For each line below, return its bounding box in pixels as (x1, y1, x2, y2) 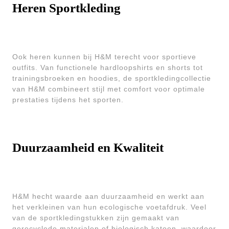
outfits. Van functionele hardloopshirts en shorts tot (12, 63, 203, 72)
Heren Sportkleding (12, 1, 121, 15)
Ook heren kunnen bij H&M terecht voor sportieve (12, 53, 196, 61)
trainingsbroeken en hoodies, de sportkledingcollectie (12, 74, 211, 82)
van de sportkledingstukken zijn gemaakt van (12, 214, 179, 222)
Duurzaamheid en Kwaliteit (12, 141, 164, 154)
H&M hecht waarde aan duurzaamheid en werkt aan (12, 192, 204, 200)
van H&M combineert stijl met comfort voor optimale (12, 85, 205, 93)
